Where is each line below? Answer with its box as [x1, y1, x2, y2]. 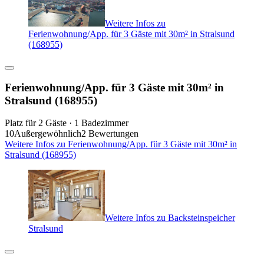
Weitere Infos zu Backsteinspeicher [105, 213, 235, 223]
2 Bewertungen [81, 128, 138, 139]
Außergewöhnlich [14, 128, 81, 139]
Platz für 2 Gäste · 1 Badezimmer [5, 118, 128, 128]
